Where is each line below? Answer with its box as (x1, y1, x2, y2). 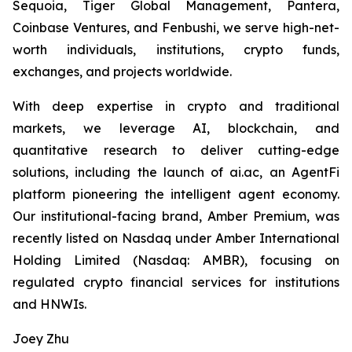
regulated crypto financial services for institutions (13, 274, 339, 290)
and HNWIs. (13, 296, 86, 312)
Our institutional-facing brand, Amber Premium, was (13, 208, 339, 224)
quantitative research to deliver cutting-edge (13, 142, 339, 158)
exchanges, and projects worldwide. (13, 64, 232, 79)
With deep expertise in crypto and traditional (13, 98, 339, 114)
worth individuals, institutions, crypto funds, (13, 42, 339, 57)
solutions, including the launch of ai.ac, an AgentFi (13, 164, 339, 180)
